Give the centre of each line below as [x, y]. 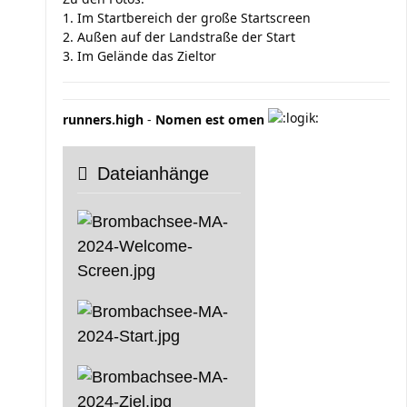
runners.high [103, 119]
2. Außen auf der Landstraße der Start [179, 37]
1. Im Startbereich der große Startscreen [187, 18]
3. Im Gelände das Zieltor [139, 56]
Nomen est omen [210, 119]
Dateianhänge [153, 174]
